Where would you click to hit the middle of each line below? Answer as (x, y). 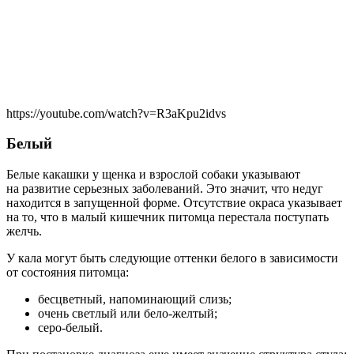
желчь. (24, 232)
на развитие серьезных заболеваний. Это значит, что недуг (165, 189)
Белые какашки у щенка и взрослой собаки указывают (153, 175)
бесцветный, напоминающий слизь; (135, 299)
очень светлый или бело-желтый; (128, 314)
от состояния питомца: (68, 273)
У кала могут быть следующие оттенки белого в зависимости (172, 258)
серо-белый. (70, 328)
